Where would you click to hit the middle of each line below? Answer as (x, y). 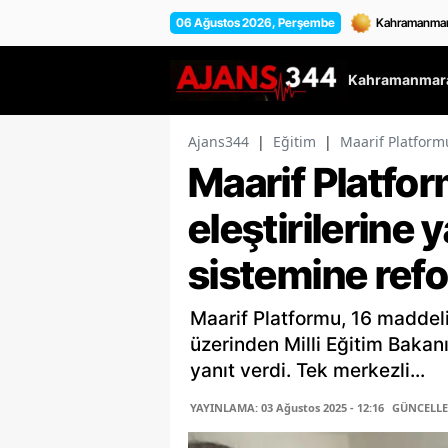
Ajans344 (218, 142)
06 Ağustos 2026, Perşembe (255, 22)
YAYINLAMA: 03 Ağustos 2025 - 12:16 (287, 408)
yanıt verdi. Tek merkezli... (307, 371)
